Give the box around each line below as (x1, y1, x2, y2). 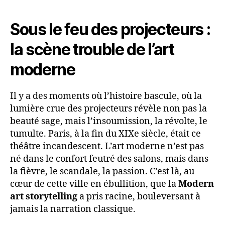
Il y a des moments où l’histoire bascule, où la (10, 90, 202, 102)
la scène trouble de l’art (10, 40, 174, 60)
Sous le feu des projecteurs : (10, 20, 210, 40)
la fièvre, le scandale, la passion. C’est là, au (10, 166, 194, 178)
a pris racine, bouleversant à (77, 191, 200, 203)
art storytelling (10, 191, 77, 203)
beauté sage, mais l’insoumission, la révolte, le (10, 116, 207, 128)
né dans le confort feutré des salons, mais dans (10, 153, 208, 165)
